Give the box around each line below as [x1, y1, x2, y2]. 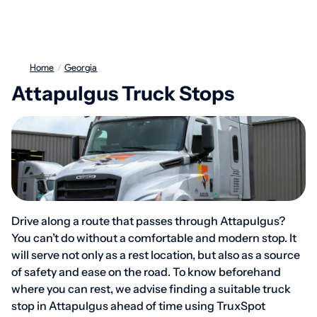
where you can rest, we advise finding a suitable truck [11, 282, 291, 296]
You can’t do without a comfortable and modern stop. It [11, 231, 296, 245]
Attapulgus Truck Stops [11, 81, 234, 105]
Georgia [71, 62, 98, 73]
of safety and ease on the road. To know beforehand [11, 265, 281, 279]
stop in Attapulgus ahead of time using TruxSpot [11, 299, 265, 313]
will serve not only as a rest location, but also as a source [11, 248, 300, 262]
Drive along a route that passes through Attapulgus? [11, 214, 285, 228]
